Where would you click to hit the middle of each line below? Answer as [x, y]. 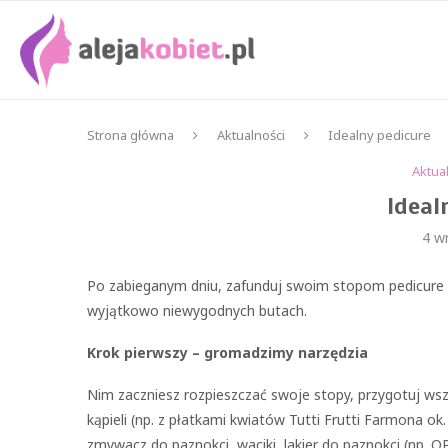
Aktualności [251, 135]
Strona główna [130, 135]
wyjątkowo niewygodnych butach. [197, 310]
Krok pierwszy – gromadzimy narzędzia [227, 352]
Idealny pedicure [379, 135]
